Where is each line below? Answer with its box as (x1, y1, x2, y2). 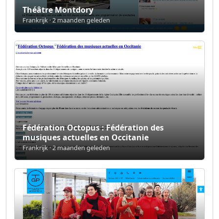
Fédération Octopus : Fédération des (22, 122, 164, 133)
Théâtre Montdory (22, 4, 93, 16)
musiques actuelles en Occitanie (22, 131, 149, 143)
